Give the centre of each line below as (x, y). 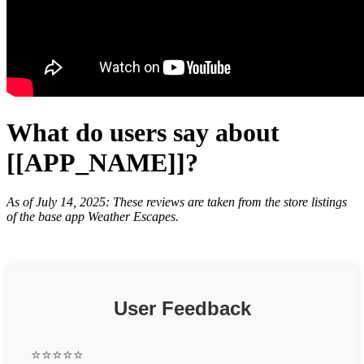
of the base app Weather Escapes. (93, 217)
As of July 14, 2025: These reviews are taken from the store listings (177, 202)
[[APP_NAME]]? (102, 162)
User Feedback (182, 308)
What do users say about (143, 132)
